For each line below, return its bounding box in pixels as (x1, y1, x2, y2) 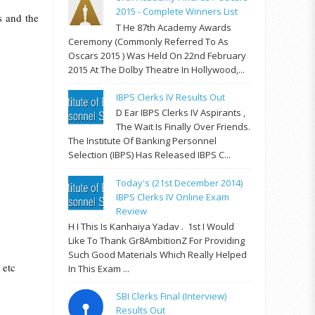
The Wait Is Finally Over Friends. (116, 120, 251, 134)
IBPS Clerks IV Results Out (116, 90, 226, 103)
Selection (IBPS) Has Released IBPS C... (68, 148, 231, 162)
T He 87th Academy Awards (116, 20, 232, 34)
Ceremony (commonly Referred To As (68, 34, 229, 48)
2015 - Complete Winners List (116, 5, 238, 18)
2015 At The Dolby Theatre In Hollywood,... (68, 63, 245, 76)
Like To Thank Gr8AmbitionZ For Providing (68, 234, 245, 247)
